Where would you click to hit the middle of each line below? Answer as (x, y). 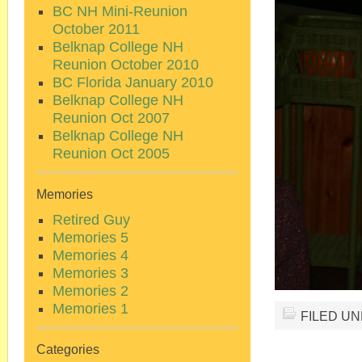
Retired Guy (91, 220)
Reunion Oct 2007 (111, 118)
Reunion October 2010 (126, 65)
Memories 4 (90, 255)
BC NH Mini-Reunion (120, 11)
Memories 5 (90, 238)
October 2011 (96, 29)
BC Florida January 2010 (133, 82)
